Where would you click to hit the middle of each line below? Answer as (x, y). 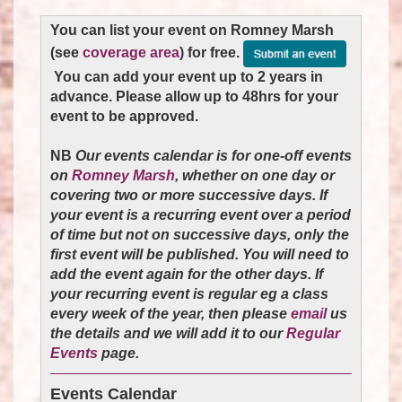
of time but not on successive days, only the (200, 234)
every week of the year (126, 313)
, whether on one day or (255, 175)
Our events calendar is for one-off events (214, 155)
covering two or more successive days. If (189, 195)
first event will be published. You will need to (200, 254)
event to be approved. (126, 116)
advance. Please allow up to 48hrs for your (194, 96)
